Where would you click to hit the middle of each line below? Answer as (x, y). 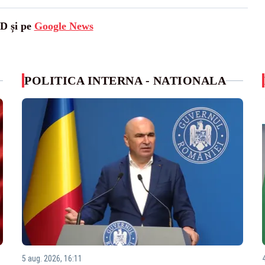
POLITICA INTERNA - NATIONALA (125, 80)
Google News (64, 26)
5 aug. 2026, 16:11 (52, 259)
